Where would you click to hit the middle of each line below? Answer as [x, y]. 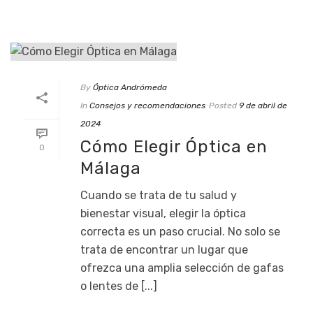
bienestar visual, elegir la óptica [163, 213]
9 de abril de [263, 105]
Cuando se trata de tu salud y [159, 195]
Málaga [111, 168]
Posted [223, 105]
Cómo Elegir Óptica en [174, 146]
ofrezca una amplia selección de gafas [182, 268]
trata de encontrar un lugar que [164, 249]
